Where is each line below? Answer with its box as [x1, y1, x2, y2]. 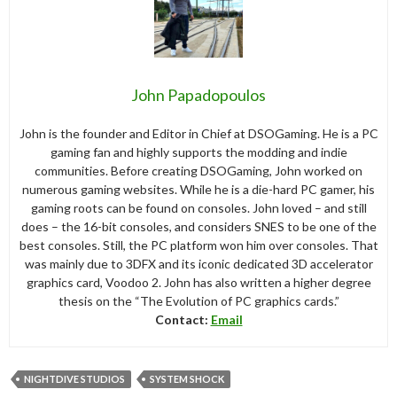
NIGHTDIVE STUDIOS [24, 372, 125, 385]
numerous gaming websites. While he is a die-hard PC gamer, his [22, 181, 375, 197]
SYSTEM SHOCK [150, 372, 224, 385]
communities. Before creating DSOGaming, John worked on [35, 162, 362, 178]
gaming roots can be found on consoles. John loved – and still [30, 199, 367, 215]
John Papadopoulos [131, 84, 266, 105]
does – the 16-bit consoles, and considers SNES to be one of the [20, 218, 377, 234]
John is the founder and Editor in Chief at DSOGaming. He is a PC [19, 125, 378, 141]
